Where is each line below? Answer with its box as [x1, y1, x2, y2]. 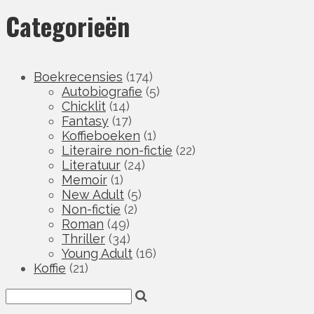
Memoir [62, 172, 107, 188]
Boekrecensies [34, 69, 123, 85]
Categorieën [6, 7, 130, 45]
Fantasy [62, 114, 109, 129]
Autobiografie [62, 84, 142, 100]
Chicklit [62, 99, 106, 114]
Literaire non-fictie [62, 143, 172, 158]
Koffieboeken [62, 128, 140, 144]
